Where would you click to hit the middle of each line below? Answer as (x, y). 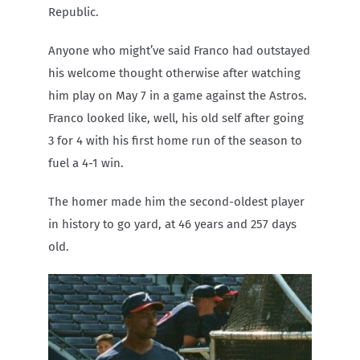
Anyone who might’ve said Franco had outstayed (179, 50)
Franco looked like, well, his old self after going (176, 118)
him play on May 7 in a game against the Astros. (178, 95)
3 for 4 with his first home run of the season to (175, 140)
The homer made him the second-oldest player (176, 201)
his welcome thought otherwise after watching (174, 73)
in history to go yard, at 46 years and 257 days (172, 224)
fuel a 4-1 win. (86, 163)
